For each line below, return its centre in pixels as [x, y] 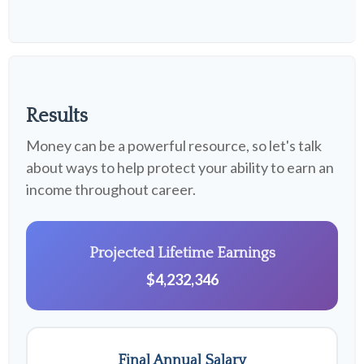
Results [57, 116]
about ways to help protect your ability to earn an [180, 167]
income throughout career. [111, 189]
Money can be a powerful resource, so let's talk [174, 145]
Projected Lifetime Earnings [182, 253]
